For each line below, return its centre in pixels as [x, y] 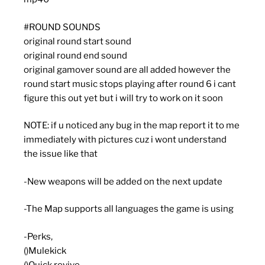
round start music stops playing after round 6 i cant [130, 84]
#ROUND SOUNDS [62, 27]
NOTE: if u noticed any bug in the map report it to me [132, 126]
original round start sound [77, 41]
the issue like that [61, 154]
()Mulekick [45, 251]
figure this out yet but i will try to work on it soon [123, 98]
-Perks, [38, 236]
